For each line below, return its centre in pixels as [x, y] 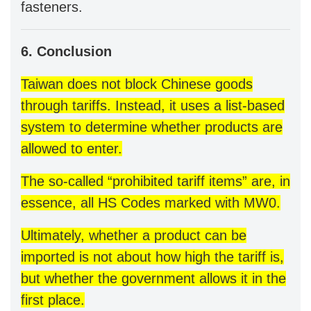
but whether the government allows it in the [153, 278]
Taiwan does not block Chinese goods [137, 84]
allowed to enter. [72, 148]
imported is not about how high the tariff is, [152, 257]
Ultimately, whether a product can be [134, 235]
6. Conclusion [66, 51]
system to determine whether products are [152, 127]
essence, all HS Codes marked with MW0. [151, 202]
